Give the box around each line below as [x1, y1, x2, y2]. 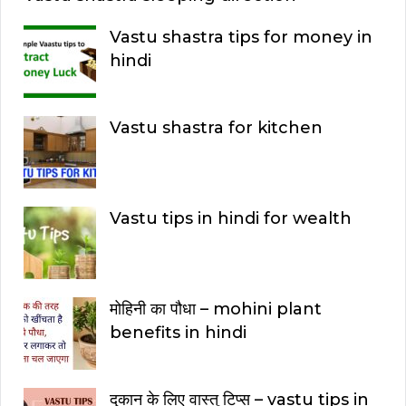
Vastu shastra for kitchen [110, 118, 323, 139]
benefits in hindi [110, 323, 246, 343]
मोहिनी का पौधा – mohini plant [110, 299, 322, 320]
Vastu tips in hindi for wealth [110, 208, 352, 229]
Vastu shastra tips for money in [110, 27, 372, 48]
